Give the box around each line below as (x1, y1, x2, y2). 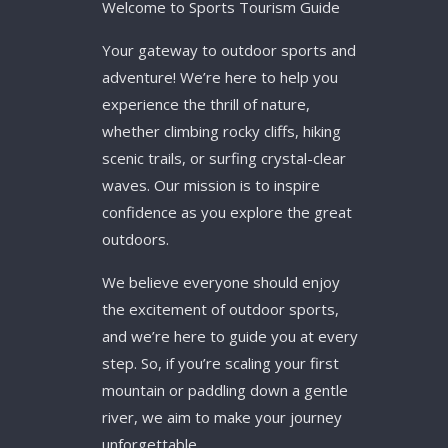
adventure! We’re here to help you (102, 67, 338, 87)
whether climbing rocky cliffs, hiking (102, 121, 341, 141)
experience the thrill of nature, (102, 94, 310, 114)
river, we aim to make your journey (102, 407, 342, 427)
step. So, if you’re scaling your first (102, 353, 339, 373)
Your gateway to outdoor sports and (102, 40, 356, 60)
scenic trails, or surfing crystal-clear (102, 148, 346, 168)
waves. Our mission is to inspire (102, 175, 320, 195)
